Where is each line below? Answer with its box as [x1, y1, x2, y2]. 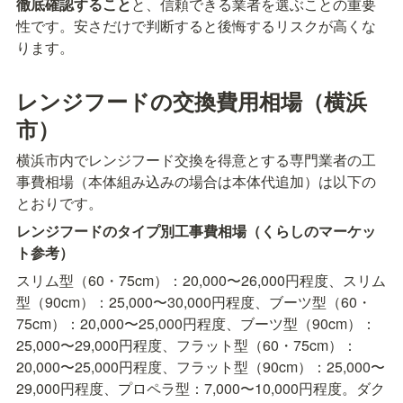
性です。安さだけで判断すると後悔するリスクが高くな [16, 14, 376, 36]
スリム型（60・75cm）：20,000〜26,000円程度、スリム [16, 270, 386, 291]
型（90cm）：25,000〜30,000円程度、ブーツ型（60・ [16, 291, 372, 313]
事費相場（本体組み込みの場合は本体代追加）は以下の [16, 171, 376, 193]
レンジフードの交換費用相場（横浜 [16, 85, 367, 117]
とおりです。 [16, 193, 103, 214]
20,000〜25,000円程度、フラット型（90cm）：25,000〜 [16, 356, 385, 378]
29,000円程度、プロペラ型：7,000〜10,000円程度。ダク [16, 378, 385, 399]
